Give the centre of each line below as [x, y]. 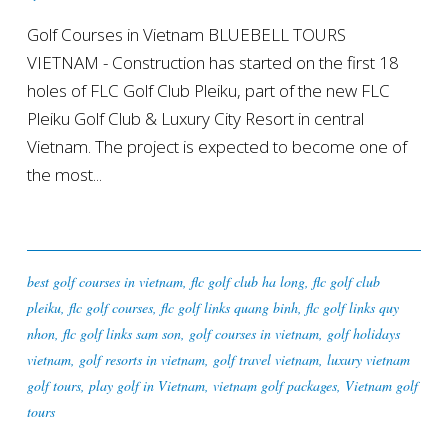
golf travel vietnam [265, 359]
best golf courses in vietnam [104, 281]
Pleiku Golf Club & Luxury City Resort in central [195, 118]
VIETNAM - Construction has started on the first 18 [212, 62]
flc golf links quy [352, 307]
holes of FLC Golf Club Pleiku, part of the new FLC [208, 90]
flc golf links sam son [121, 333]
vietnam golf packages [274, 385]
